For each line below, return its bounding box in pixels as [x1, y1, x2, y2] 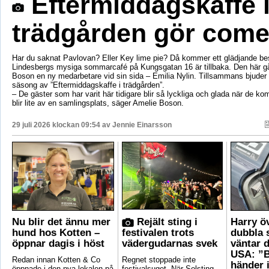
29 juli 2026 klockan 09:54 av [11, 121, 112, 130]
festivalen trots [121, 227, 194, 239]
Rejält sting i [133, 216, 198, 228]
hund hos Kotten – [11, 227, 100, 239]
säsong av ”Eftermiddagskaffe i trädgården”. [11, 80, 165, 90]
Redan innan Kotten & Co [11, 255, 100, 265]
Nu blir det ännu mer [11, 216, 110, 228]
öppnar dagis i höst [11, 238, 104, 250]
